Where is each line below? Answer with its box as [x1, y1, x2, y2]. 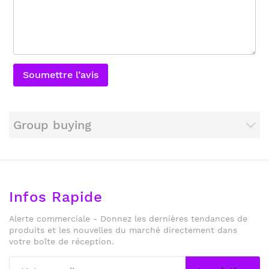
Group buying [13, 118, 91, 132]
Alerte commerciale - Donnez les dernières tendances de [9, 213, 247, 223]
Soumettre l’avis [23, 68, 98, 80]
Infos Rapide [9, 188, 102, 205]
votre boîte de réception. [9, 236, 114, 246]
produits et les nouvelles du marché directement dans [9, 225, 237, 235]
